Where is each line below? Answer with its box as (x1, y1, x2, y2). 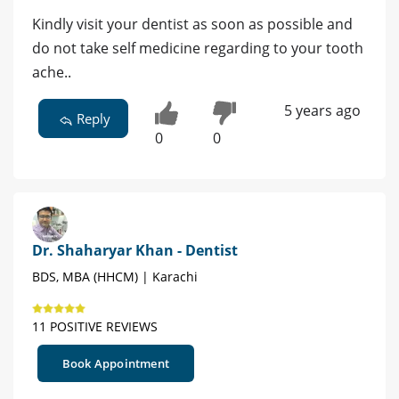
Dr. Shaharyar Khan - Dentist (32, 240, 238, 261)
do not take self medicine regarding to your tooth (32, 38, 363, 59)
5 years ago (283, 101, 361, 121)
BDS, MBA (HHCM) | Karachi (32, 268, 198, 286)
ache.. (32, 62, 71, 83)
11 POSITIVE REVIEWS (32, 318, 158, 336)
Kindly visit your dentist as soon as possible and (32, 14, 353, 35)
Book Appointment (61, 355, 170, 372)
